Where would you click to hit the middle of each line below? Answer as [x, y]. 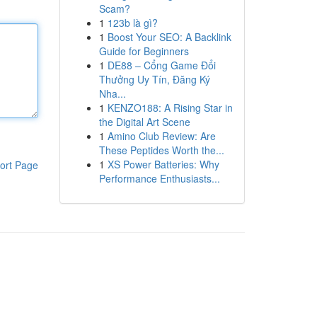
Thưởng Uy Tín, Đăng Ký [154, 79]
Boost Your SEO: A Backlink [169, 37]
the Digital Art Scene [144, 122]
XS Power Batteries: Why [163, 164]
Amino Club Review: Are [161, 136]
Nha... [112, 93]
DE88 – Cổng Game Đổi [161, 65]
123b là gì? [132, 23]
